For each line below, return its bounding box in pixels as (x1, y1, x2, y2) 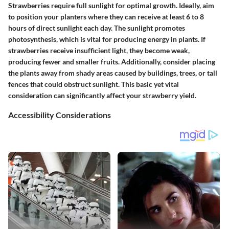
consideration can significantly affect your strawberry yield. (8, 91, 196, 100)
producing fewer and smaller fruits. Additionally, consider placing (8, 57, 215, 66)
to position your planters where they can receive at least (8, 12, 186, 21)
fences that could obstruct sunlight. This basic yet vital (8, 80, 179, 89)
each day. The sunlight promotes (82, 24, 185, 33)
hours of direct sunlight (8, 24, 82, 33)
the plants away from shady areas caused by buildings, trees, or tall (8, 68, 217, 78)
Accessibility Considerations (8, 110, 111, 120)
